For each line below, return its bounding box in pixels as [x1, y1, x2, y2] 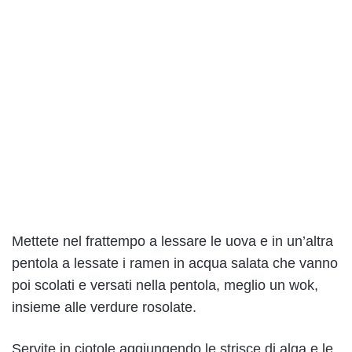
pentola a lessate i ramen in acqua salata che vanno [12, 255, 338, 271]
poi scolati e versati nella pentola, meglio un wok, [12, 277, 318, 293]
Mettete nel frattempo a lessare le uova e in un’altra [12, 233, 333, 249]
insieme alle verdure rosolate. [12, 299, 196, 315]
